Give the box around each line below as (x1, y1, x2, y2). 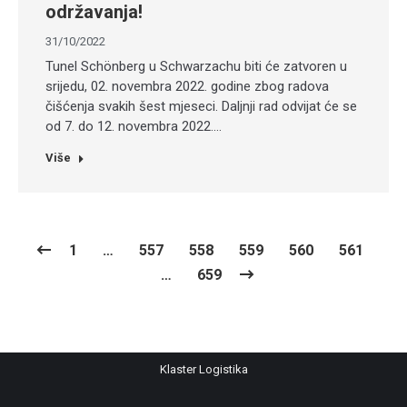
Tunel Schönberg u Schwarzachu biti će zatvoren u (45, 58, 347, 75)
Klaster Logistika (159, 362, 248, 377)
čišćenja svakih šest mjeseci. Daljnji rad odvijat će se (45, 98, 357, 115)
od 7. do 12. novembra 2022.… (45, 118, 222, 135)
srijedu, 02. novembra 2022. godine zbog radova (45, 78, 329, 95)
